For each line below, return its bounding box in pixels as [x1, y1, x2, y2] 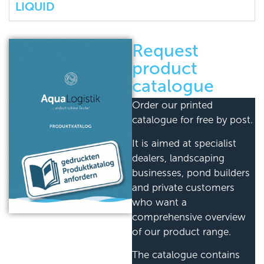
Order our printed [132, 100, 213, 111]
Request [132, 41, 199, 61]
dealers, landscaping [132, 152, 225, 164]
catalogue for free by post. [132, 114, 253, 126]
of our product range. [132, 226, 231, 237]
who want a [132, 196, 187, 208]
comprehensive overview [132, 211, 246, 223]
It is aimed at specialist [132, 137, 236, 149]
